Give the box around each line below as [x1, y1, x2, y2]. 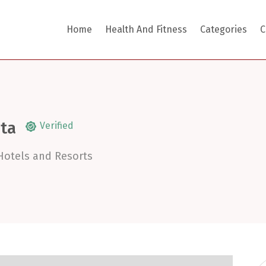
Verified [40, 120, 74, 132]
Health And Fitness [104, 24, 187, 36]
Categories [199, 24, 247, 36]
